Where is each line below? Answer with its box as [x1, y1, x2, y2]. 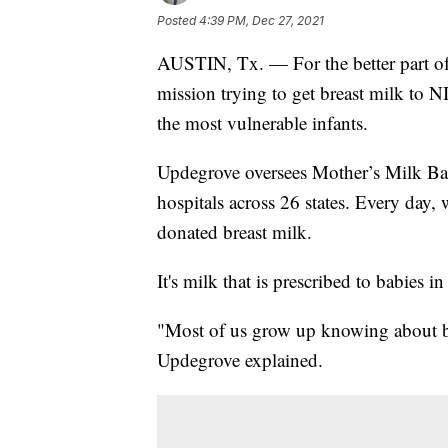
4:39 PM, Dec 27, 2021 [199, 12, 324, 28]
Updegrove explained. [157, 346, 323, 372]
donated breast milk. [157, 218, 312, 244]
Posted [157, 12, 199, 28]
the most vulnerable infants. [157, 109, 368, 135]
